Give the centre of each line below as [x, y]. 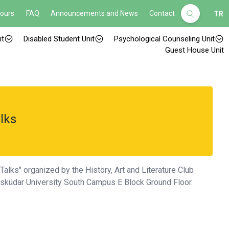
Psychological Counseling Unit [164, 39]
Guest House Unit [194, 50]
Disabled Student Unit [59, 39]
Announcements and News [95, 13]
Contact [162, 13]
